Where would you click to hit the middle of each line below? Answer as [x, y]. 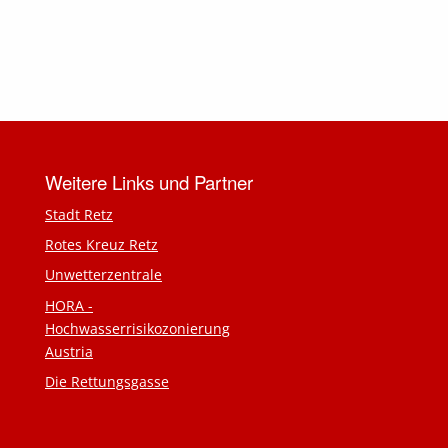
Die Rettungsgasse [107, 381]
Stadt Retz [79, 215]
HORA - [69, 305]
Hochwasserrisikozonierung [137, 328]
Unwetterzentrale [103, 275]
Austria [69, 351]
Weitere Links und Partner [149, 182]
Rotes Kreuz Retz [101, 245]
